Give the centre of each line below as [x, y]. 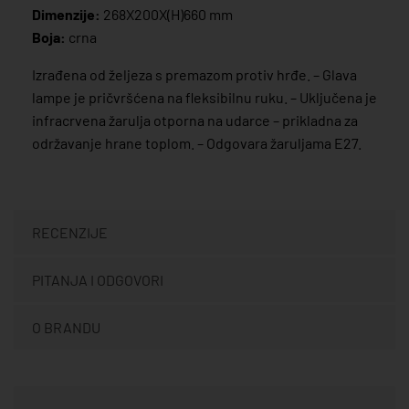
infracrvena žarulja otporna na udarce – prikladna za [195, 120]
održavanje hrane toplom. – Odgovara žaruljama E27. [198, 142]
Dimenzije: [66, 14]
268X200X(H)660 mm [167, 14]
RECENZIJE [70, 232]
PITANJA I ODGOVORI [98, 279]
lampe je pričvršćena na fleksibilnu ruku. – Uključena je [204, 97]
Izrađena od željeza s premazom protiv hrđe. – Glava [194, 74]
